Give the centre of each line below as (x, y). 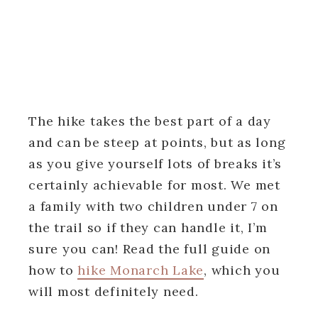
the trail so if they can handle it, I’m (148, 227)
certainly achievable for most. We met (154, 185)
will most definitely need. (114, 291)
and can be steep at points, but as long (157, 142)
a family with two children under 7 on (153, 206)
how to (53, 270)
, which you (242, 270)
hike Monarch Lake (141, 270)
